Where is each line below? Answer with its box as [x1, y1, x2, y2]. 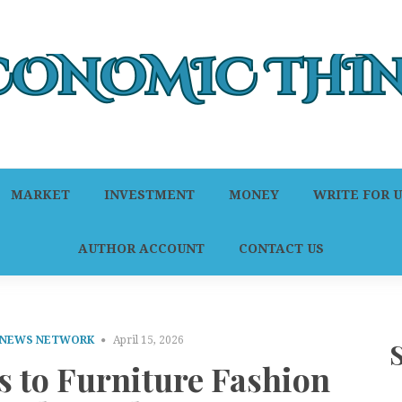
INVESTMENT [104, 188, 195, 202]
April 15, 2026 [113, 334, 185, 346]
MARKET [11, 188, 70, 202]
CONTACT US [239, 241, 324, 256]
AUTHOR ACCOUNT [78, 241, 205, 256]
